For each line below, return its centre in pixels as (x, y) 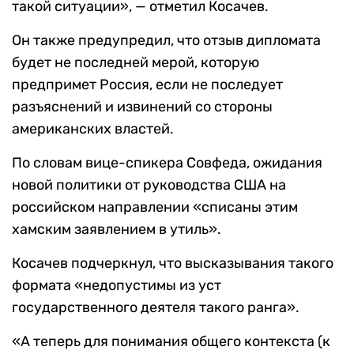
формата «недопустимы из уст (117, 286)
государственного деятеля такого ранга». (156, 308)
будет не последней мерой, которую (136, 63)
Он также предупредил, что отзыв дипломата (166, 41)
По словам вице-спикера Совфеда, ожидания (167, 163)
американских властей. (93, 129)
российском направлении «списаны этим (155, 207)
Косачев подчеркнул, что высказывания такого (173, 264)
